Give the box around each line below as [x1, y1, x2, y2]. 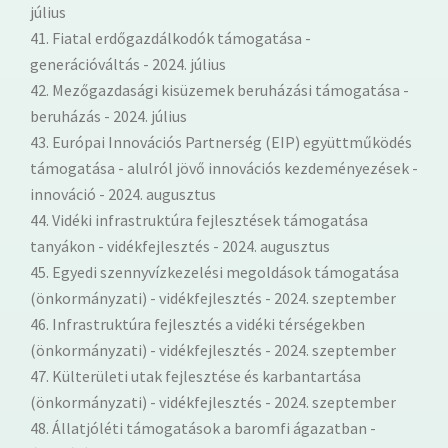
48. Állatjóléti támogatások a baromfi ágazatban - [30, 417, 376, 438]
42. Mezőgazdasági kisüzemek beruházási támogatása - [30, 79, 409, 100]
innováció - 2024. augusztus [30, 183, 216, 204]
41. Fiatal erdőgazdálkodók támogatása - [30, 27, 311, 48]
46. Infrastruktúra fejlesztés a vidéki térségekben [30, 313, 365, 334]
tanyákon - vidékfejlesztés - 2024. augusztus [30, 235, 330, 256]
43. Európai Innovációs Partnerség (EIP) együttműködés [30, 131, 412, 152]
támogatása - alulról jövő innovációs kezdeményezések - [30, 157, 418, 178]
